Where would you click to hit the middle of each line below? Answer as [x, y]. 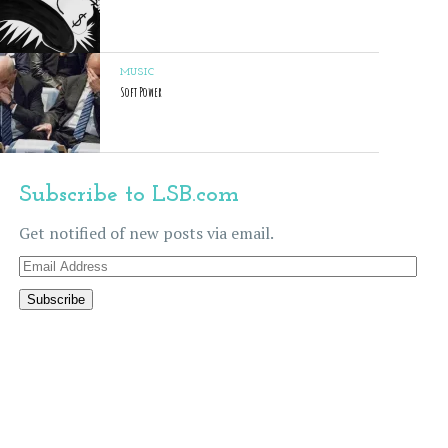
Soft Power [140, 91]
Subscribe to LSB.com [128, 194]
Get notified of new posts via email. [146, 232]
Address [46, 285]
